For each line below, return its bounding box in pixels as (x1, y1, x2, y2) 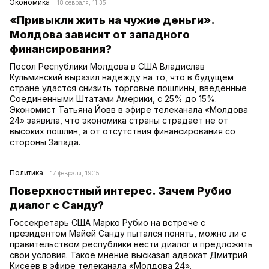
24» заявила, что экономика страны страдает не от (10, 115, 228, 125)
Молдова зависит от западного (10, 28, 190, 41)
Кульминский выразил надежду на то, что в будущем (10, 71, 234, 82)
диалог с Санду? (10, 198, 104, 211)
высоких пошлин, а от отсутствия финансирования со (10, 125, 235, 136)
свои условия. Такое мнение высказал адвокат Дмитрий (10, 249, 247, 260)
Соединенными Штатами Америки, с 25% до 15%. (10, 93, 217, 104)
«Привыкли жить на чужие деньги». (10, 13, 214, 26)
